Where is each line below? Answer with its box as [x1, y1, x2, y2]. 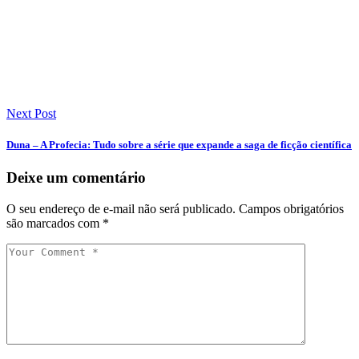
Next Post [6, 106, 56, 120]
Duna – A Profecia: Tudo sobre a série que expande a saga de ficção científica [6, 138, 352, 151]
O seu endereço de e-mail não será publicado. [6, 201, 236, 216]
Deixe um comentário [6, 168, 146, 186]
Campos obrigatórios [239, 201, 344, 216]
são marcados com [6, 216, 103, 230]
